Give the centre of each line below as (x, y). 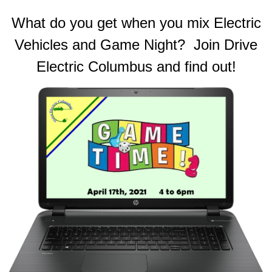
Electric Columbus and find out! (136, 66)
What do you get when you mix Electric (136, 22)
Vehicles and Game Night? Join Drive (136, 44)
